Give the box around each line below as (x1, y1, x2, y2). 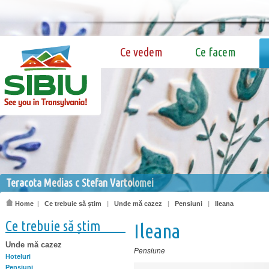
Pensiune (134, 247, 165, 255)
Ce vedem (120, 45, 163, 59)
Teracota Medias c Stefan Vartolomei (6, 177, 154, 189)
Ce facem (195, 45, 236, 59)
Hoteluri (5, 252, 31, 260)
